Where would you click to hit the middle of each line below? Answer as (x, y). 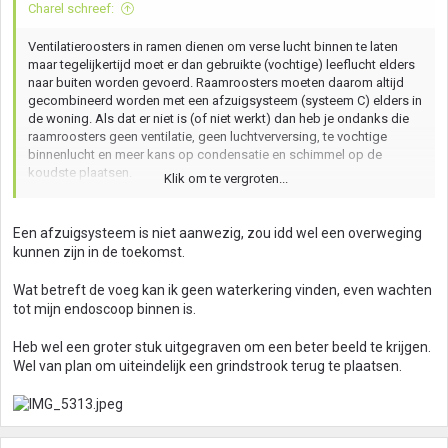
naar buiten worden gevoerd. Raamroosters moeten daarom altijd (216, 82)
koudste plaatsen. (80, 172)
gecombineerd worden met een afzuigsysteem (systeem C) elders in (225, 100)
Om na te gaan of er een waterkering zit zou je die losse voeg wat (215, 190)
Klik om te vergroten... (225, 178)
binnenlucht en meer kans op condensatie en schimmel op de (205, 154)
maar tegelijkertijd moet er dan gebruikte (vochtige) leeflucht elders (221, 64)
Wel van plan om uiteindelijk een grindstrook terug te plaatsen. (207, 366)
